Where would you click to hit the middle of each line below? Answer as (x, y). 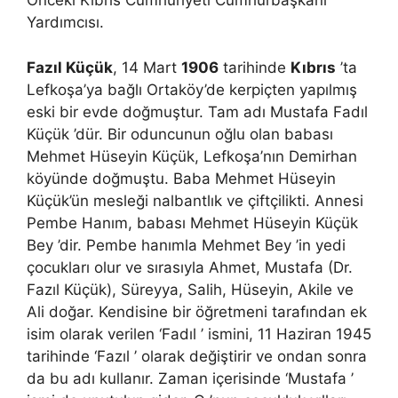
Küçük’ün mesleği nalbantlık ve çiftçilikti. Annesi (195, 200)
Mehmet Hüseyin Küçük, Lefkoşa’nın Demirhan (192, 156)
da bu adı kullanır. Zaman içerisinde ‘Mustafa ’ (190, 378)
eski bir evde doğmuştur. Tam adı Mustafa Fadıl (197, 111)
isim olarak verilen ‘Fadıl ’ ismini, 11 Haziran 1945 (199, 334)
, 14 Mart (147, 67)
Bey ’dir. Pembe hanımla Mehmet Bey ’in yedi (186, 245)
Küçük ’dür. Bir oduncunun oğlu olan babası (180, 134)
